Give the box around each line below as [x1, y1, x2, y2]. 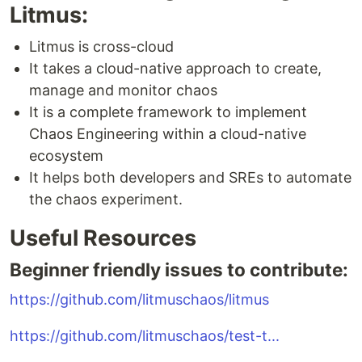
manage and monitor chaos [29, 82, 217, 99]
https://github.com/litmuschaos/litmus [10, 291, 269, 308]
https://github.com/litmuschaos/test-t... [10, 327, 280, 344]
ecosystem [29, 147, 103, 164]
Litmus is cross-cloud [29, 38, 174, 55]
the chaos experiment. [29, 191, 183, 208]
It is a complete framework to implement [29, 103, 307, 120]
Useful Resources [10, 225, 196, 251]
